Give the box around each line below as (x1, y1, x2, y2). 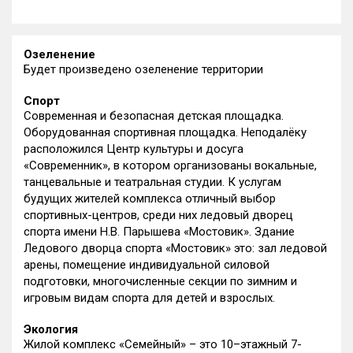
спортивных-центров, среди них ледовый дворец (24, 207, 293, 222)
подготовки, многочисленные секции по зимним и (24, 273, 297, 288)
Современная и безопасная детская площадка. (24, 108, 284, 123)
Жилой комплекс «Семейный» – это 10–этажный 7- (24, 336, 302, 351)
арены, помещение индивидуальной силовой (24, 257, 269, 272)
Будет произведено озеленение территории (24, 61, 263, 76)
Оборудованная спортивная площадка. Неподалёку (24, 124, 307, 139)
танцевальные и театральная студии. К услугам (24, 174, 281, 189)
